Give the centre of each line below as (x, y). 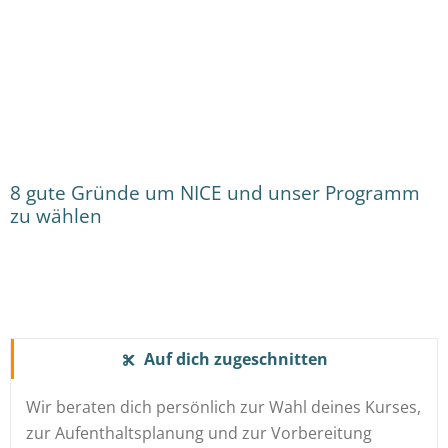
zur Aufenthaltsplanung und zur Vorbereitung (199, 432)
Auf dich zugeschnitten (236, 358)
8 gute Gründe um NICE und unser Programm (215, 192)
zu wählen (56, 215)
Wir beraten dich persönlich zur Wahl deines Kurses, (223, 406)
